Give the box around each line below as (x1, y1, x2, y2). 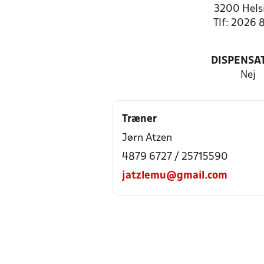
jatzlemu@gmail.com (122, 171, 227, 181)
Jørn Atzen (122, 133, 172, 143)
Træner (122, 114, 157, 124)
